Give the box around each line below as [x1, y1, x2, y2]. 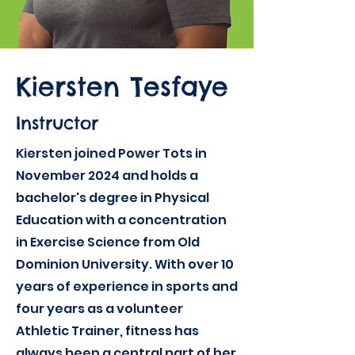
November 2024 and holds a [16, 166, 198, 185]
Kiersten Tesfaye [16, 70, 228, 103]
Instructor [16, 112, 98, 134]
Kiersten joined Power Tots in [16, 144, 207, 162]
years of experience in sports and [16, 277, 238, 296]
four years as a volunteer [16, 300, 183, 318]
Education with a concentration [16, 211, 227, 229]
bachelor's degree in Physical [16, 189, 209, 207]
